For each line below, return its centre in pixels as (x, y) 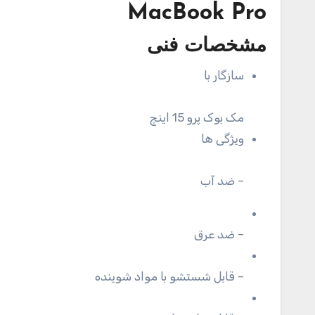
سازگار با (224, 76)
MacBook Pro (197, 14)
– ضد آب (222, 181)
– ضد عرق (219, 234)
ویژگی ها (223, 139)
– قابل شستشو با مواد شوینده (169, 277)
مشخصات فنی (207, 47)
